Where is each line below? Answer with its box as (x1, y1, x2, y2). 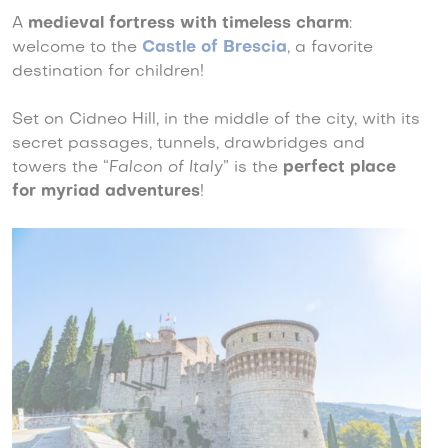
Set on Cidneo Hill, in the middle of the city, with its (12, 111, 420, 128)
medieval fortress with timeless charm (28, 15, 349, 32)
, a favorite (287, 39, 373, 56)
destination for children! (12, 63, 204, 80)
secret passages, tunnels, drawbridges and (12, 135, 365, 152)
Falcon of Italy (109, 159, 223, 176)
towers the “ (12, 159, 109, 176)
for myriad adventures (12, 183, 200, 200)
